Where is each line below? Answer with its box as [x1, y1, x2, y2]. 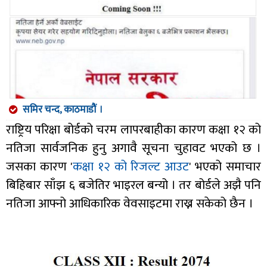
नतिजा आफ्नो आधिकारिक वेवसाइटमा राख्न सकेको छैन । [6, 193, 253, 214]
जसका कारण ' [6, 156, 73, 177]
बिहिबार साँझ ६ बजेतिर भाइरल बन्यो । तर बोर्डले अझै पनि [6, 174, 261, 195]
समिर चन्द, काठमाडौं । [23, 101, 103, 118]
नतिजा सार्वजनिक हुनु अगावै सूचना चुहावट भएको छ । [6, 137, 261, 159]
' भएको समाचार [188, 156, 261, 177]
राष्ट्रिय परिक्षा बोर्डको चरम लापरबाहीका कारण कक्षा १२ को [6, 119, 261, 140]
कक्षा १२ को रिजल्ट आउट [73, 156, 189, 177]
